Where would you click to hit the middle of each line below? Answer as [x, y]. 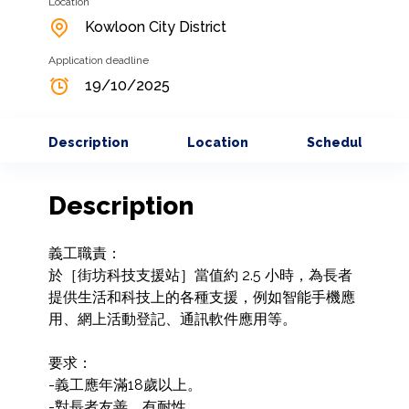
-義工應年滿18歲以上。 [125, 385]
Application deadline [98, 61]
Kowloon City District [155, 27]
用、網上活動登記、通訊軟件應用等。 [172, 320]
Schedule [339, 143]
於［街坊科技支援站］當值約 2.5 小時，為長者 [200, 276]
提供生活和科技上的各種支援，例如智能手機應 [201, 298]
